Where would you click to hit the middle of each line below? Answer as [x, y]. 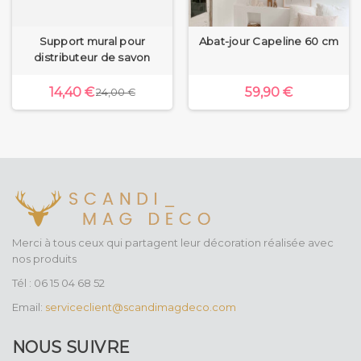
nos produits [44, 259]
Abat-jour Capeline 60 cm [269, 41]
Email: [29, 307]
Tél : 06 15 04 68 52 [58, 283]
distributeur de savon [92, 58]
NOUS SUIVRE [71, 348]
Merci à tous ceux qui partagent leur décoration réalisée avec [173, 243]
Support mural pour [92, 41]
